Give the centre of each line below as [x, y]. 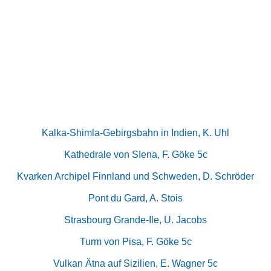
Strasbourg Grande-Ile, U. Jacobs [135, 220]
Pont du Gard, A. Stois [135, 198]
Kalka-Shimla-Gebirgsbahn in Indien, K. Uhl [135, 132]
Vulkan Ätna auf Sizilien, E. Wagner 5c [135, 263]
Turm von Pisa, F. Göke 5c [135, 241]
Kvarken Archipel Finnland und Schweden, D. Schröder [135, 176]
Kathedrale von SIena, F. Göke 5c [135, 154]
